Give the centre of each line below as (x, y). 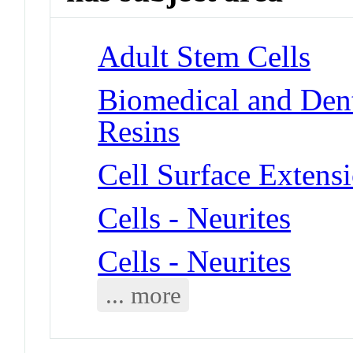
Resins (139, 131)
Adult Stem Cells (204, 56)
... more (143, 295)
